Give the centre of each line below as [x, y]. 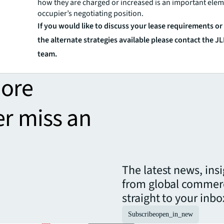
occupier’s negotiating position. [91, 13]
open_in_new [174, 214]
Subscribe [142, 214]
